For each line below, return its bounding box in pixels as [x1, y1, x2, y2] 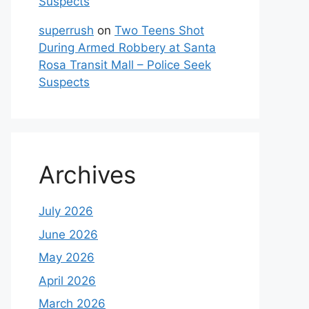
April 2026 [39, 273, 96, 288]
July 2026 [39, 204, 93, 218]
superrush [39, 23, 94, 37]
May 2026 [39, 250, 94, 264]
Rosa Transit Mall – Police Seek [39, 58, 211, 72]
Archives [39, 160, 136, 189]
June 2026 [39, 227, 98, 241]
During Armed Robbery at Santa [39, 41, 216, 54]
